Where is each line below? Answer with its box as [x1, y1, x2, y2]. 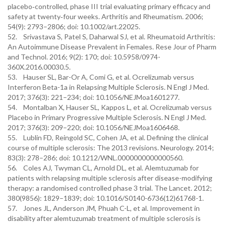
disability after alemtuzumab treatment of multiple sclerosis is [8, 214, 201, 222]
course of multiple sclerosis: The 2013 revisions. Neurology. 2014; [8, 143, 214, 152]
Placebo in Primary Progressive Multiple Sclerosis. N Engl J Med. [8, 113, 206, 122]
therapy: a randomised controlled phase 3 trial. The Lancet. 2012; [8, 184, 212, 192]
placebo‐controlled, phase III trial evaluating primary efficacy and [8, 2, 210, 11]
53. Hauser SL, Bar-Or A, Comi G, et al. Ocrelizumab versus [8, 73, 194, 81]
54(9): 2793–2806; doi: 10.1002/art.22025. [8, 22, 140, 31]
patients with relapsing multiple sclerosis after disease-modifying [8, 174, 212, 182]
